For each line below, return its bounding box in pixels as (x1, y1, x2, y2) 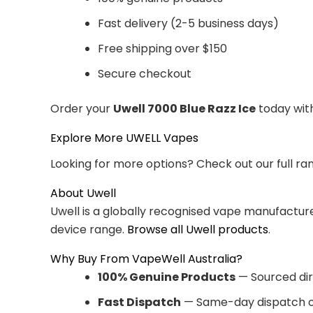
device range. (50, 221, 127, 238)
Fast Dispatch (98, 293, 181, 310)
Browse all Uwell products (127, 221, 268, 238)
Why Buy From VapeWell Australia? (50, 250, 242, 267)
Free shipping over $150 (98, 40, 227, 57)
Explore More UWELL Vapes (50, 129, 198, 146)
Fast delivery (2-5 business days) (98, 15, 279, 31)
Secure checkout (98, 65, 191, 82)
